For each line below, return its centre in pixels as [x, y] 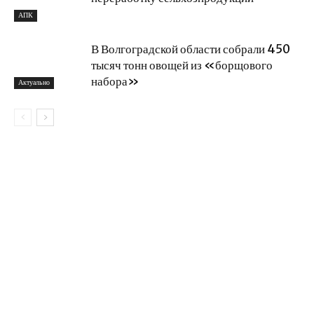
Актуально [34, 83]
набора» [115, 81]
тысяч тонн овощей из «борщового [182, 65]
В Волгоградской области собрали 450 [191, 49]
